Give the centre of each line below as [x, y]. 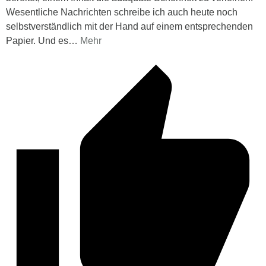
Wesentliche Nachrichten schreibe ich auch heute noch [122, 12]
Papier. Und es [37, 40]
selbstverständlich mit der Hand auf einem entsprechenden [129, 26]
